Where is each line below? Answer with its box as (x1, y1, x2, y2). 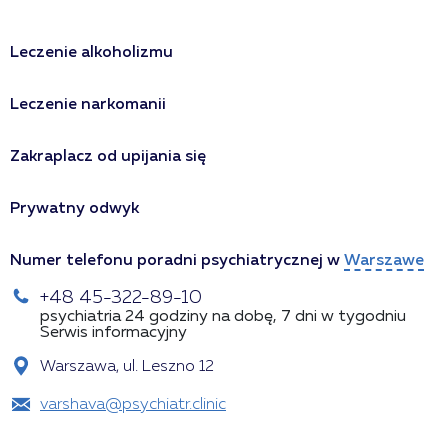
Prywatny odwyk (10, 201, 139, 218)
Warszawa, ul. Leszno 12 (40, 359, 214, 376)
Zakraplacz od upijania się (10, 149, 206, 166)
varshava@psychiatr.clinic (40, 397, 226, 414)
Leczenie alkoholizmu (10, 45, 173, 62)
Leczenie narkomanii (10, 97, 166, 114)
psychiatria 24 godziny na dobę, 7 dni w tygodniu (40, 309, 406, 326)
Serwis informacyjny (40, 325, 187, 342)
